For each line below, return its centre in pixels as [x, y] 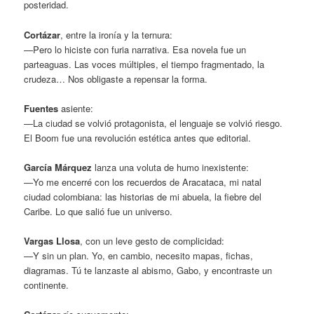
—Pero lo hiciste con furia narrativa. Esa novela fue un [135, 49]
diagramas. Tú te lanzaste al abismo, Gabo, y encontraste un [148, 270]
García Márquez [58, 167]
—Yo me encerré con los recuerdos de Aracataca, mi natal [143, 182]
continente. [47, 285]
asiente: [76, 108]
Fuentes [41, 108]
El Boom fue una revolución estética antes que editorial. [138, 137]
